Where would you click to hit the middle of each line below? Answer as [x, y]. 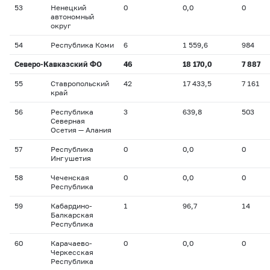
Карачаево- [71, 243]
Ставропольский [80, 83]
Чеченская [70, 177]
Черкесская [72, 252]
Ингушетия [71, 158]
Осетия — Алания [81, 130]
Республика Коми [82, 45]
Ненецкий [68, 8]
